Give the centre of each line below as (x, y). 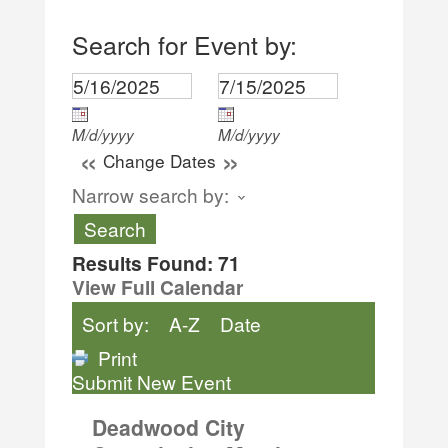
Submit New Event (152, 381)
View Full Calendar (158, 286)
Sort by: (116, 323)
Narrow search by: (151, 194)
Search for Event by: (185, 43)
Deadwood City (169, 426)
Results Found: (143, 262)
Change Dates (160, 160)
